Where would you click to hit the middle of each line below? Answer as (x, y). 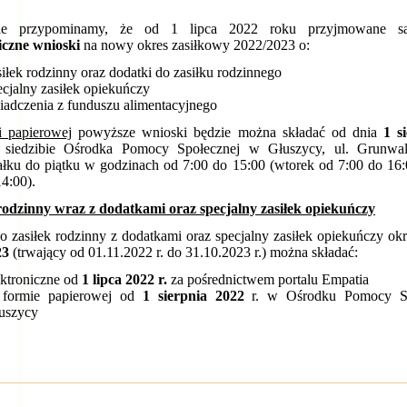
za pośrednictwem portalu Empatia (268, 279)
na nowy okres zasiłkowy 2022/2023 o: (195, 45)
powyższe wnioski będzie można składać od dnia (228, 132)
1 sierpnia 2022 (193, 296)
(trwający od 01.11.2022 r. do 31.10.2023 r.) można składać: (184, 252)
